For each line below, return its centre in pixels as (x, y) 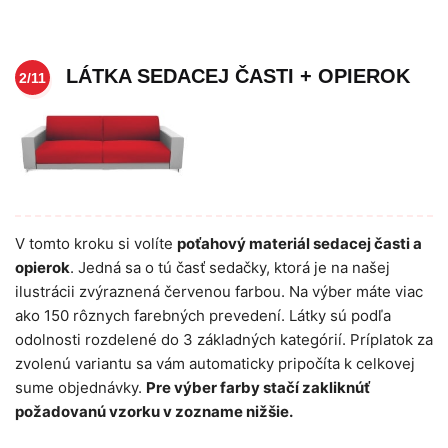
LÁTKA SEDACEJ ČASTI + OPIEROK (235, 75)
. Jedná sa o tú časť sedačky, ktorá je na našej (230, 268)
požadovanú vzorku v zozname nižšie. (154, 412)
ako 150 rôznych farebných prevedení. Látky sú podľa (203, 316)
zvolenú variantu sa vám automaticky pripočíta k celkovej (215, 364)
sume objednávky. (80, 388)
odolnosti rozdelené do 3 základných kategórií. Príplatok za (224, 340)
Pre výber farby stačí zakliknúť (258, 388)
